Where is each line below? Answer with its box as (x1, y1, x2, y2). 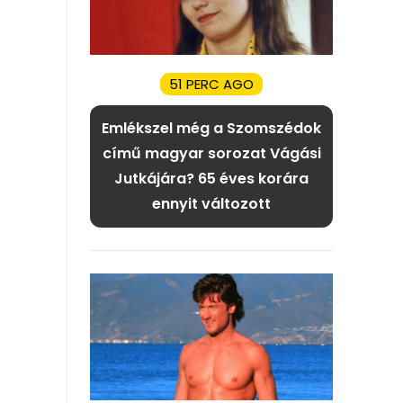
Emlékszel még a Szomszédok (102, 118, 321, 139)
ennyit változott (152, 193, 271, 215)
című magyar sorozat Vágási (102, 143, 321, 165)
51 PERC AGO (169, 75, 254, 94)
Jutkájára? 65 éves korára (114, 168, 309, 190)
